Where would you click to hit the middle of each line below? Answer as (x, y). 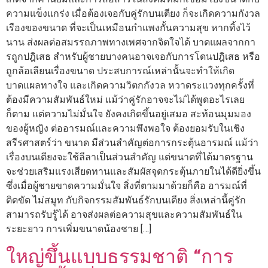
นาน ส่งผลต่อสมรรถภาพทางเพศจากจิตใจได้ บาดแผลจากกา (131, 42)
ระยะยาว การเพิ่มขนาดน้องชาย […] (79, 229)
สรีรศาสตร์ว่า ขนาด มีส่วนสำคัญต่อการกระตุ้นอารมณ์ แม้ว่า (132, 143)
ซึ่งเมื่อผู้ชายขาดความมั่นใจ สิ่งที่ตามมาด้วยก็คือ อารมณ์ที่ (127, 186)
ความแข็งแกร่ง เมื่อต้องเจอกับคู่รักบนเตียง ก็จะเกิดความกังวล (133, 14)
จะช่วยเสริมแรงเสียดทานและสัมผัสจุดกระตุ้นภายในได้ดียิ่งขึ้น (133, 172)
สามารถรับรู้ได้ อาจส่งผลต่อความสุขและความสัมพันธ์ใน (124, 215)
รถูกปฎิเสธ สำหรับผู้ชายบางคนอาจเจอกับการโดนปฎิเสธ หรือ (133, 57)
